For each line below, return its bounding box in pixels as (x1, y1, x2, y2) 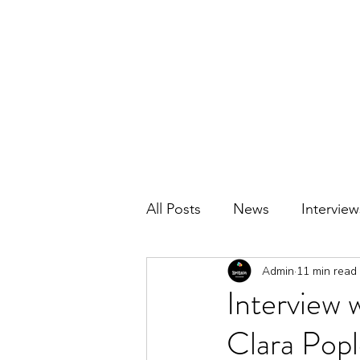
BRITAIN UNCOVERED (64, 30, 243, 55)
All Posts (146, 199, 201, 218)
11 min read (297, 263, 357, 279)
